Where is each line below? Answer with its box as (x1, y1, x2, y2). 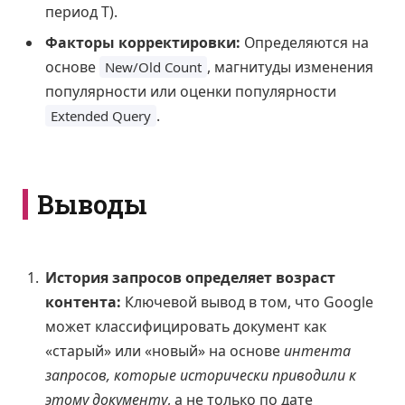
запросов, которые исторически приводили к (45, 364, 356, 385)
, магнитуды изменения (207, 56, 373, 77)
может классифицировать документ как (45, 316, 326, 336)
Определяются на (240, 32, 369, 52)
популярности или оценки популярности (45, 80, 336, 101)
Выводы (37, 187, 147, 222)
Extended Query (51, 106, 151, 125)
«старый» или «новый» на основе (45, 340, 284, 361)
